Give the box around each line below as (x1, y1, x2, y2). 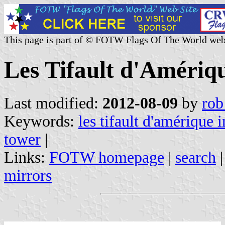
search (175, 148, 216, 166)
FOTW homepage (49, 148, 164, 166)
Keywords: (4, 112, 78, 130)
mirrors (4, 166, 52, 184)
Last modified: (4, 94, 102, 112)
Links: (4, 148, 49, 166)
